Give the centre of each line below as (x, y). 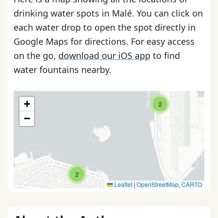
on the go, (36, 56)
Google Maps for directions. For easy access (104, 42)
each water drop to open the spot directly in (105, 27)
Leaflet (123, 184)
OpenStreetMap (158, 184)
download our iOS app (104, 56)
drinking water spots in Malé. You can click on (108, 13)
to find (165, 56)
